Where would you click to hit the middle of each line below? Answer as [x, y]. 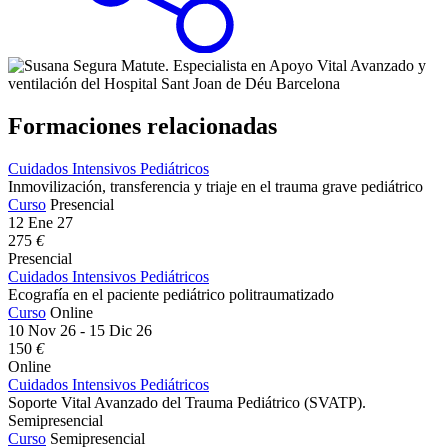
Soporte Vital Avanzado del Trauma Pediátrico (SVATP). [187, 403]
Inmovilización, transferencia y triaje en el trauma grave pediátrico [215, 187]
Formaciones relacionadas [142, 126]
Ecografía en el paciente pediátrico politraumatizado [171, 295]
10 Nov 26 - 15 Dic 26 [80, 331]
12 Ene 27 [40, 223]
